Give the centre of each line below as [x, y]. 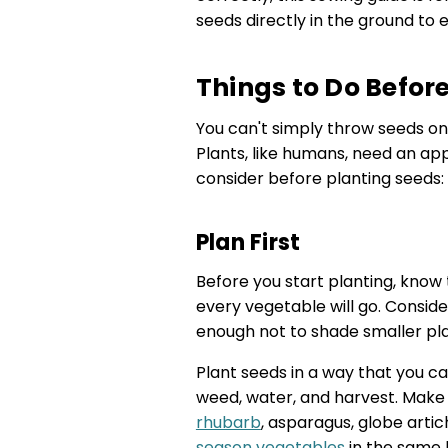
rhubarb [228, 423]
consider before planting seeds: [319, 178]
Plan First [248, 243]
